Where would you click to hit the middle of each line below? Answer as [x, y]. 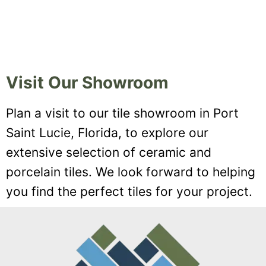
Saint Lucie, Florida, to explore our [107, 133]
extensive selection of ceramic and [109, 153]
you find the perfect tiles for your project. [129, 192]
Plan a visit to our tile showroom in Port [122, 113]
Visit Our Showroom [87, 83]
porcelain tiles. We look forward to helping [131, 172]
